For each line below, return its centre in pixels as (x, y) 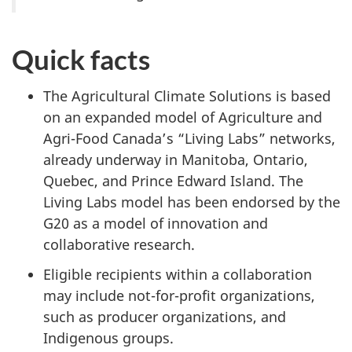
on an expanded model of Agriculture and (183, 117)
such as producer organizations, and (165, 317)
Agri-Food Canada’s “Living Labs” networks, (189, 138)
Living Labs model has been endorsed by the (192, 202)
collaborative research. (119, 244)
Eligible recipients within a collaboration (178, 275)
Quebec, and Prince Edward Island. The (173, 180)
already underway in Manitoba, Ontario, (176, 159)
